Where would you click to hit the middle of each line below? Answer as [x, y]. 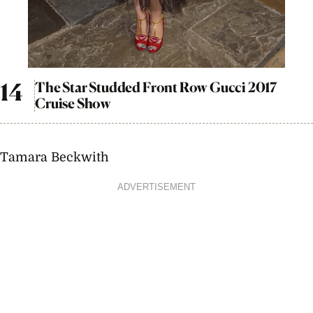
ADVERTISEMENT [156, 187]
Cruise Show [73, 103]
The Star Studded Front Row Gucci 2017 [156, 87]
